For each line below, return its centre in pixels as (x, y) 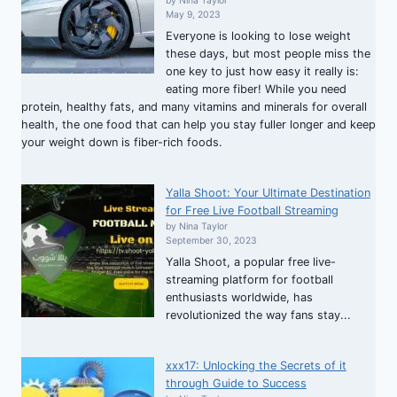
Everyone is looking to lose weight (258, 35)
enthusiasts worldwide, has (239, 298)
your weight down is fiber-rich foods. (122, 142)
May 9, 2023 (193, 14)
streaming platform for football (249, 280)
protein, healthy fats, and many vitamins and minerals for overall (194, 106)
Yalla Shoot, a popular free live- (250, 262)
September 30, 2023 (211, 240)
